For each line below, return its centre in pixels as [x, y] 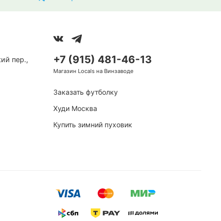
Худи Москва [75, 109]
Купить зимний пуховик [93, 125]
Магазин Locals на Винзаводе [93, 71]
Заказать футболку [86, 92]
